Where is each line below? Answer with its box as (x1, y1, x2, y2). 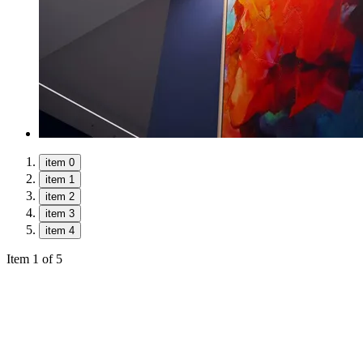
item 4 (45, 224, 75, 237)
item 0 (45, 156, 75, 169)
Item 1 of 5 (6, 251, 62, 266)
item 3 (45, 207, 75, 220)
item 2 (45, 190, 75, 203)
